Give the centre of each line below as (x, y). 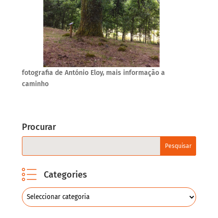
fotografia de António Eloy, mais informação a (93, 73)
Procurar (39, 127)
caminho (35, 84)
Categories (65, 175)
